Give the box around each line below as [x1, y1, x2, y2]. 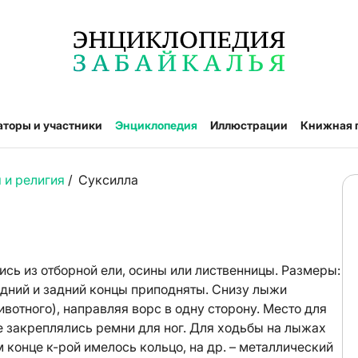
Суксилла [78, 172, 138, 188]
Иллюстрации [210, 117, 288, 132]
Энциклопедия [115, 117, 197, 132]
